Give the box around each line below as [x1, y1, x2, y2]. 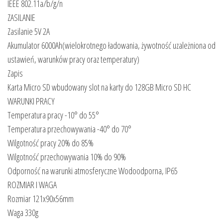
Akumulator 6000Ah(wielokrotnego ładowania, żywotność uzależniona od [7, 39, 216, 51]
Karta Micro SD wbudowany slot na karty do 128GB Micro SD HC [7, 81, 191, 93]
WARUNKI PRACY [7, 95, 55, 107]
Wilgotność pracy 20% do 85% [7, 136, 94, 149]
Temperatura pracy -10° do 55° [7, 109, 99, 121]
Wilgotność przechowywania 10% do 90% [7, 150, 126, 163]
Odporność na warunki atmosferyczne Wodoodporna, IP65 [7, 164, 178, 177]
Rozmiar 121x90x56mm [7, 192, 74, 205]
